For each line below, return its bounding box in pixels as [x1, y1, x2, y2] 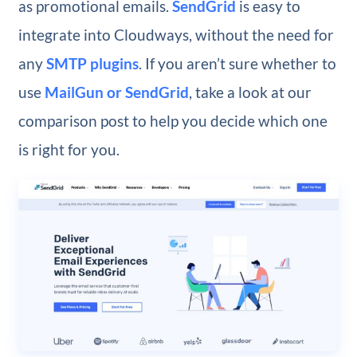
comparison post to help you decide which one [18, 112, 328, 131]
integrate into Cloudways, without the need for [18, 25, 334, 45]
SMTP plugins [45, 54, 139, 73]
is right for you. [18, 140, 120, 159]
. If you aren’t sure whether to [138, 54, 336, 73]
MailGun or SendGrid [44, 83, 189, 102]
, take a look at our [188, 83, 312, 102]
